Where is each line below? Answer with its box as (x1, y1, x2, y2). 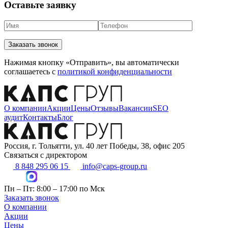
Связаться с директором (4, 150, 87, 159)
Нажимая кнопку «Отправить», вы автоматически (4, 58, 179, 67)
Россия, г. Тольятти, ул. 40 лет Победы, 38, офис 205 (4, 141, 185, 150)
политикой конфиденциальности (58, 67, 172, 76)
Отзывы (91, 103, 119, 112)
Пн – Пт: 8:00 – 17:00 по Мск (4, 184, 105, 193)
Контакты (23, 112, 57, 122)
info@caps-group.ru (80, 161, 147, 170)
